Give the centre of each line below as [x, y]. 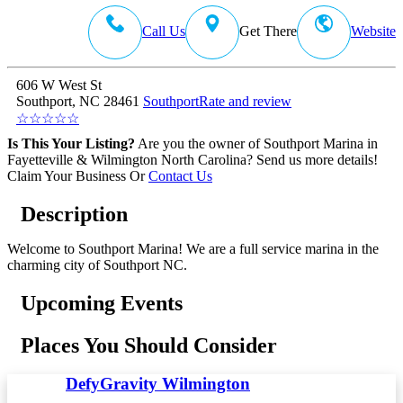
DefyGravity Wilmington [158, 384]
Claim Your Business [67, 175]
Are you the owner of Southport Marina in [256, 143]
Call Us [164, 31]
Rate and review [245, 101]
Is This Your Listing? [71, 143]
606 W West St [59, 85]
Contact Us [180, 175]
